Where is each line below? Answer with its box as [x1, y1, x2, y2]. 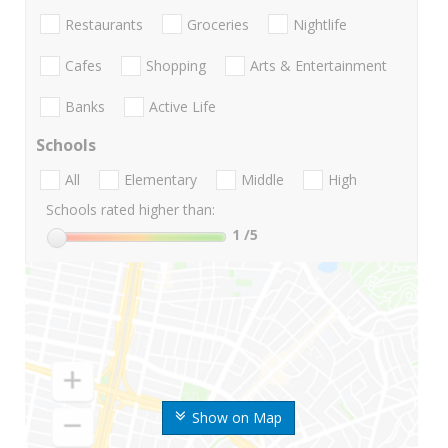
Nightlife [293, 14, 347, 34]
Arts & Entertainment [250, 55, 387, 75]
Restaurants [65, 14, 143, 34]
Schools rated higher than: [46, 200, 215, 220]
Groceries [187, 14, 249, 34]
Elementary [124, 170, 197, 190]
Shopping [146, 55, 206, 75]
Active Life [149, 97, 216, 117]
